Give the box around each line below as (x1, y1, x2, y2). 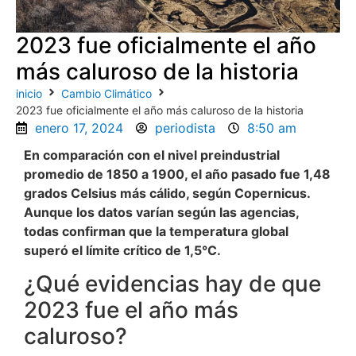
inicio (16, 86, 42, 100)
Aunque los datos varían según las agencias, (24, 203, 299, 220)
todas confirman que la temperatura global (24, 222, 288, 239)
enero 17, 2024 (35, 119, 123, 136)
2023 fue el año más (24, 296, 238, 324)
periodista (155, 119, 215, 136)
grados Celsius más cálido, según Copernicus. (24, 184, 310, 201)
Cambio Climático (61, 86, 152, 100)
